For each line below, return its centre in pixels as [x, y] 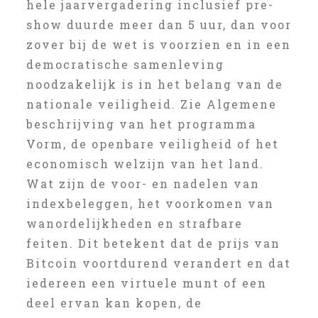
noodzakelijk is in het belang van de [154, 84]
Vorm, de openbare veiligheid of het [152, 144]
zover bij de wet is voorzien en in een [158, 44]
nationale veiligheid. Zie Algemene [151, 104]
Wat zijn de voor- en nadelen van [143, 183]
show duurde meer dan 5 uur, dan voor [159, 24]
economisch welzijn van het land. [145, 164]
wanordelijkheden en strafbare [134, 223]
